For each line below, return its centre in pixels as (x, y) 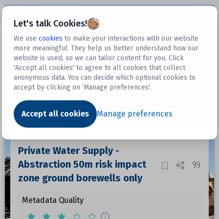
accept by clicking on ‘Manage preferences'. (83, 88)
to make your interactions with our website (132, 39)
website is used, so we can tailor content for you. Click (99, 58)
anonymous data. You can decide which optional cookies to (105, 78)
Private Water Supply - (68, 151)
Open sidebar (29, 16)
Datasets (154, 49)
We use (25, 39)
